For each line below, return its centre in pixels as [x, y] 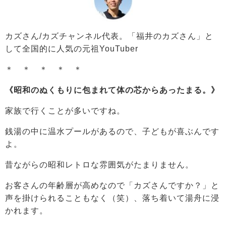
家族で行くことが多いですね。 [65, 111]
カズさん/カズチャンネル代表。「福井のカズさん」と [109, 36]
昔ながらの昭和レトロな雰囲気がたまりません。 [99, 165]
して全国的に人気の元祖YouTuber [72, 49]
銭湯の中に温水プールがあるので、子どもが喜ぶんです [112, 132]
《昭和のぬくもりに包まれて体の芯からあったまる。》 [112, 90]
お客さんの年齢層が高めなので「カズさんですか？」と [112, 186]
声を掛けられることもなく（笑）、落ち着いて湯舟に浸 [112, 198]
